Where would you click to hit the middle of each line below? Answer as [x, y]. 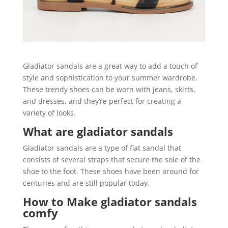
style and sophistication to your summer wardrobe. [110, 78]
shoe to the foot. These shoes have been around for [111, 172]
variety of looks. [49, 113]
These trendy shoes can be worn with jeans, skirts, [109, 90]
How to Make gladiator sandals [110, 202]
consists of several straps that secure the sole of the [111, 160]
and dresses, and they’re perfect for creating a [102, 101]
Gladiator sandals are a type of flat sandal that [102, 148]
